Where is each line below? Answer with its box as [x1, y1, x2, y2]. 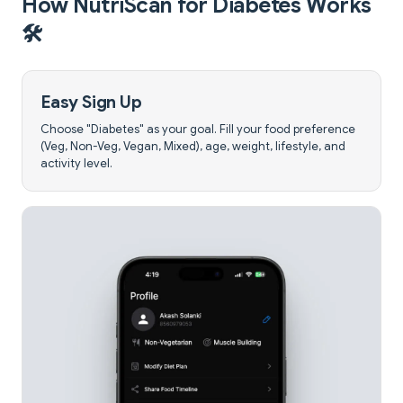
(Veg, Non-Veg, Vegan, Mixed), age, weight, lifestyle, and [40, 139, 345, 155]
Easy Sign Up [40, 91, 142, 113]
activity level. [40, 157, 112, 172]
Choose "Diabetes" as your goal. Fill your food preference [40, 122, 355, 138]
